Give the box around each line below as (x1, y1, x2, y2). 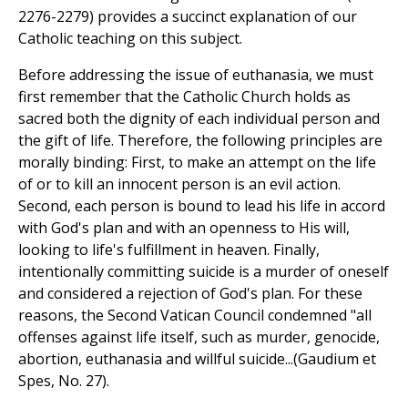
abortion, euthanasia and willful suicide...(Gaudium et (18, 349, 376, 370)
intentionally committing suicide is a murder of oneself (18, 261, 389, 282)
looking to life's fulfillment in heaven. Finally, (18, 240, 320, 260)
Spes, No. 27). (18, 371, 109, 392)
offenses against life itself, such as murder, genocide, (18, 327, 380, 348)
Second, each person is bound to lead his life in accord (18, 196, 385, 217)
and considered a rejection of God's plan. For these (18, 283, 362, 304)
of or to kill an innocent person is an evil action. (18, 174, 341, 195)
